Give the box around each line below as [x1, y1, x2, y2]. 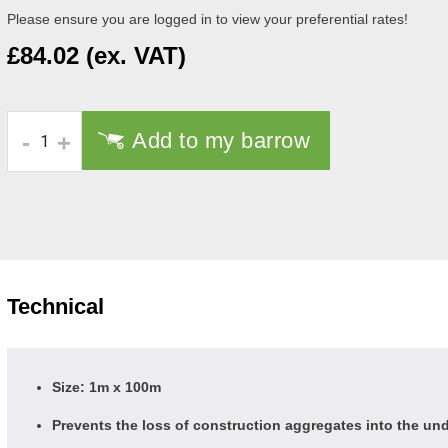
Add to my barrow [132, 128, 310, 153]
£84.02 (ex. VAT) [7, 42, 186, 69]
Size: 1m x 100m [52, 379, 161, 395]
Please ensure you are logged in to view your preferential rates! [7, 11, 408, 27]
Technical [7, 294, 104, 319]
